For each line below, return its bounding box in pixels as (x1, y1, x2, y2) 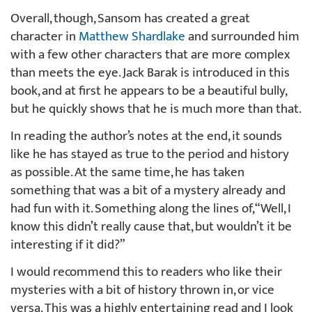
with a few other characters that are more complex (10, 43, 290, 65)
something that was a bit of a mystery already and (10, 179, 286, 201)
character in (10, 25, 79, 47)
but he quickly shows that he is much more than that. (10, 97, 302, 120)
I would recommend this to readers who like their (10, 260, 282, 283)
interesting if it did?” (10, 233, 125, 256)
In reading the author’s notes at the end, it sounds (10, 125, 282, 147)
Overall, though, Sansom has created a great (10, 7, 250, 29)
